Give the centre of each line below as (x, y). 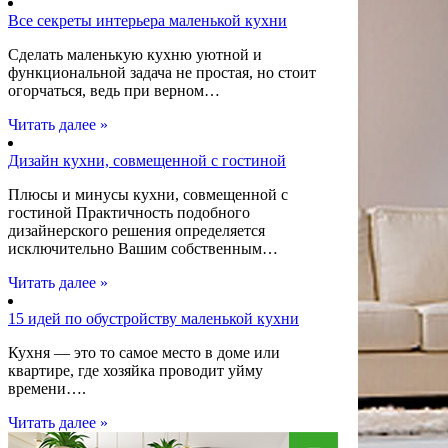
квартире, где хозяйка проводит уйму (135, 370)
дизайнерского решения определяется (136, 230)
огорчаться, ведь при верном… (114, 90)
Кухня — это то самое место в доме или (144, 352)
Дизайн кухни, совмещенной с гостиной (147, 160)
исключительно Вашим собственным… (143, 248)
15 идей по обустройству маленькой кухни (153, 318)
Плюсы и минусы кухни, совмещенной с (148, 194)
